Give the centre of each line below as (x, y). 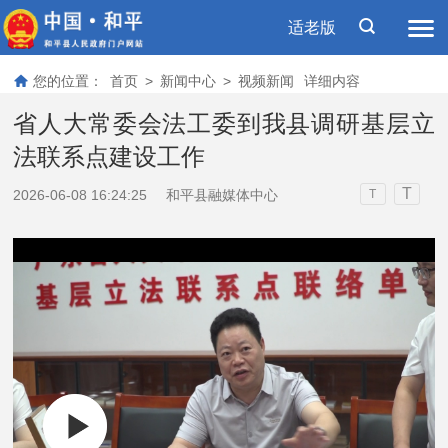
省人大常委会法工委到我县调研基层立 (224, 123)
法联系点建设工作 (109, 156)
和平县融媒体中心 (222, 194)
